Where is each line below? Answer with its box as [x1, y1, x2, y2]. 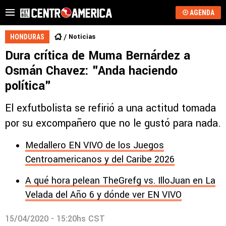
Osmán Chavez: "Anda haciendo [5, 63, 178, 79]
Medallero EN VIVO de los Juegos [25, 139, 164, 152]
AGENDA [189, 9, 214, 17]
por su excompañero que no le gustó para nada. [5, 116, 221, 131]
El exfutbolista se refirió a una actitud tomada [5, 101, 216, 116]
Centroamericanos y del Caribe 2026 [25, 153, 175, 166]
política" [5, 78, 51, 94]
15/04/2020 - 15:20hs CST [5, 213, 105, 224]
